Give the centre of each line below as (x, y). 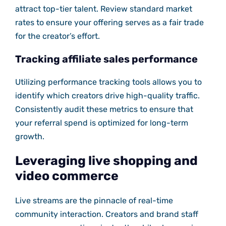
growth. (30, 137)
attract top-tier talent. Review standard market (103, 9)
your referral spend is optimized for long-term (101, 123)
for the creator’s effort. (57, 36)
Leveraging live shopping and (106, 161)
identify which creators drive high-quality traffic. (107, 96)
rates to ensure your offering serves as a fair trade (109, 23)
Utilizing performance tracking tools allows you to (108, 82)
